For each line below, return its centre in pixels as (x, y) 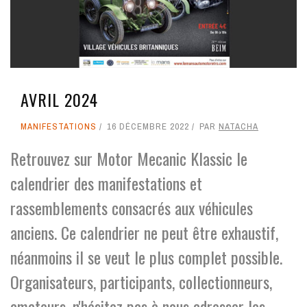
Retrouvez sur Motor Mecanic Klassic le (129, 158)
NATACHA (238, 126)
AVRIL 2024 (59, 99)
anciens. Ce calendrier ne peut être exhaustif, (144, 232)
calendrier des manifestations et (106, 183)
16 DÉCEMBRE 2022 (148, 126)
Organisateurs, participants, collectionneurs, (141, 281)
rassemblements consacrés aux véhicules (132, 207)
